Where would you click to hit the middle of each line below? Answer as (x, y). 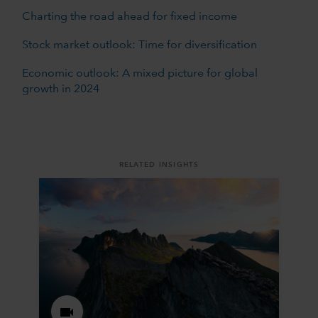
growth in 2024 (60, 89)
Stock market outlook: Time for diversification (139, 45)
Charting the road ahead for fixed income (129, 17)
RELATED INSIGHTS (159, 164)
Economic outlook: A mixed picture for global (139, 73)
